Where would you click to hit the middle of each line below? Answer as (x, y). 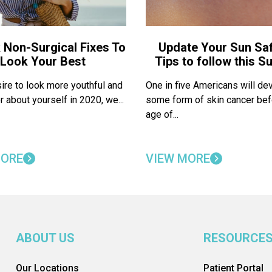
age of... (162, 114)
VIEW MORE (178, 158)
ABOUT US (45, 238)
